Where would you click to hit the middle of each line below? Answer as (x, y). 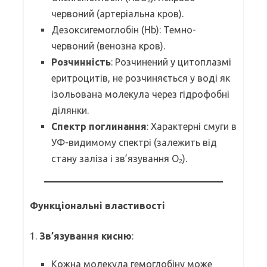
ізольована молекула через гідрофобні (140, 94)
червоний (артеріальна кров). (117, 13)
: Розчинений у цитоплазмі (171, 62)
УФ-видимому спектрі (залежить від (134, 142)
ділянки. (70, 110)
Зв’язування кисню (86, 236)
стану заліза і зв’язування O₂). (119, 158)
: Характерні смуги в (192, 126)
